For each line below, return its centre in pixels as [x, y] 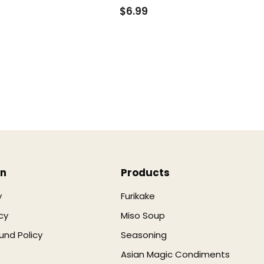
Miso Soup [143, 215]
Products [146, 173]
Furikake [138, 196]
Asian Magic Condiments [176, 254]
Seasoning [144, 235]
